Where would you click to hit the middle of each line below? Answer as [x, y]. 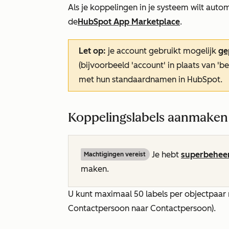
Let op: [92, 51]
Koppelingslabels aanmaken [148, 117]
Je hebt [165, 155]
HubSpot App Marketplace [129, 22]
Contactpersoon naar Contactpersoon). [142, 208]
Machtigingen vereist [115, 154]
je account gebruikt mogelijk [162, 51]
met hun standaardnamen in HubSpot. [151, 79]
